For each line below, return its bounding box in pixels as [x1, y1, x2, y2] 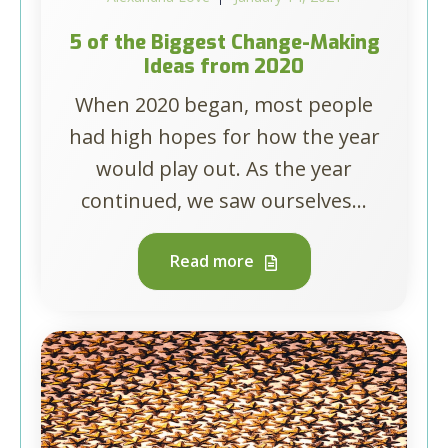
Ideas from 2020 [144, 53, 304, 80]
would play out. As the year [96, 155, 352, 182]
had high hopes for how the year [68, 123, 380, 150]
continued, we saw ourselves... [81, 187, 367, 214]
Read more [169, 250, 258, 272]
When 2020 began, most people [75, 91, 373, 118]
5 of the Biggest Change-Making [68, 29, 380, 56]
